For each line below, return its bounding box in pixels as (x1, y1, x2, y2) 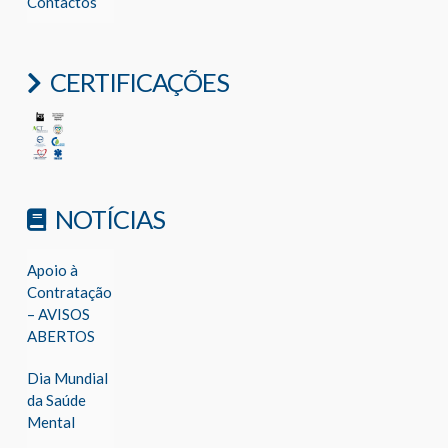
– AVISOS (26, 305, 90, 324)
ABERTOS (26, 327, 95, 346)
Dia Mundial (26, 368, 108, 387)
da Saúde (26, 390, 86, 409)
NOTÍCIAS (54, 203, 165, 234)
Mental (26, 412, 75, 431)
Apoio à (26, 261, 78, 280)
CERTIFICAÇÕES (50, 66, 230, 97)
